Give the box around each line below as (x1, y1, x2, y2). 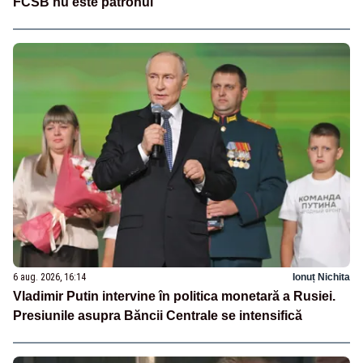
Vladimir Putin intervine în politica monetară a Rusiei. (13, 288, 335, 303)
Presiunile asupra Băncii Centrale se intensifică (13, 308, 302, 322)
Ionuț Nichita (293, 271, 350, 283)
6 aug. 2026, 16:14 (13, 271, 86, 283)
